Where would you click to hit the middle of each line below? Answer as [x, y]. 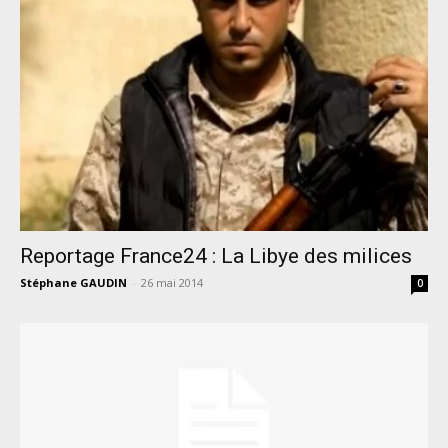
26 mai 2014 [172, 283]
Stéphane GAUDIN [73, 283]
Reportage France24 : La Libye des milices [216, 256]
